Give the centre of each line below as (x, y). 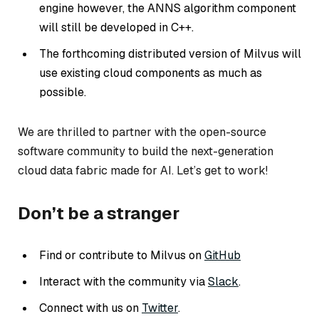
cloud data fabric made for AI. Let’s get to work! (143, 170)
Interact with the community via (124, 282)
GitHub (223, 256)
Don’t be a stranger (99, 213)
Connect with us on (90, 308)
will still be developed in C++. (116, 27)
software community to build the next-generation (146, 151)
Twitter (160, 308)
